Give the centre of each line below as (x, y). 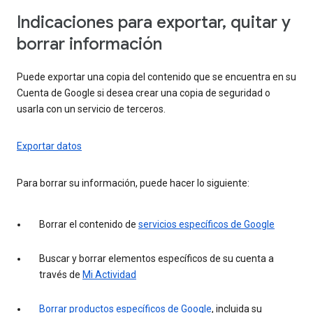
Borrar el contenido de (89, 224)
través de (61, 274)
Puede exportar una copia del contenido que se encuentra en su (156, 77)
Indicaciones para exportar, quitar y (154, 22)
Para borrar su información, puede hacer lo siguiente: (133, 183)
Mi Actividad (109, 274)
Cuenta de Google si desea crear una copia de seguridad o (144, 93)
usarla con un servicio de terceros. (91, 109)
